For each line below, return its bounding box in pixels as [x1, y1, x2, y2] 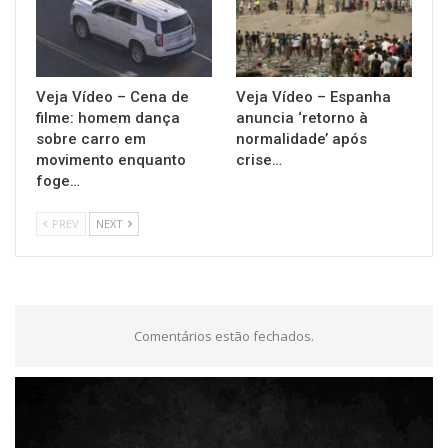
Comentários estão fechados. [134, 327, 314, 346]
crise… [236, 151, 282, 170]
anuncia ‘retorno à [236, 109, 368, 128]
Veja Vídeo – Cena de [36, 88, 189, 107]
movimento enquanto [36, 151, 186, 170]
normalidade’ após [236, 130, 367, 149]
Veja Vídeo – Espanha [236, 88, 391, 107]
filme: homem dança [36, 109, 180, 128]
